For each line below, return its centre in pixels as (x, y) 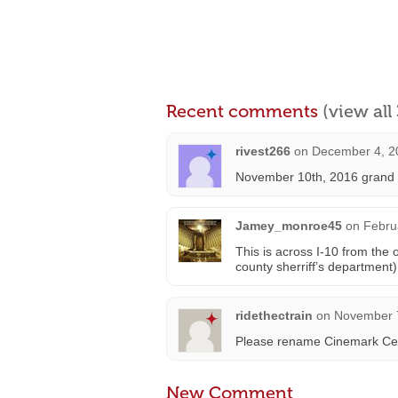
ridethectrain (274, 315)
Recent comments (244, 111)
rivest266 (263, 151)
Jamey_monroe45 (289, 226)
